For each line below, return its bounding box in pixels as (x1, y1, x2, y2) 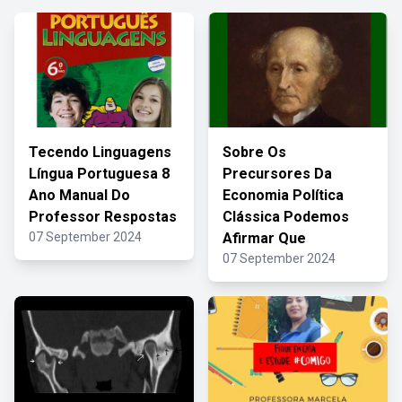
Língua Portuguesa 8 (29, 165, 170, 182)
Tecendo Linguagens (29, 144, 171, 161)
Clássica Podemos (223, 208, 349, 225)
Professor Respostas (29, 208, 177, 225)
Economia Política (223, 187, 344, 204)
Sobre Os (223, 144, 286, 161)
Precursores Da (223, 165, 332, 182)
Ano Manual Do (29, 187, 130, 204)
